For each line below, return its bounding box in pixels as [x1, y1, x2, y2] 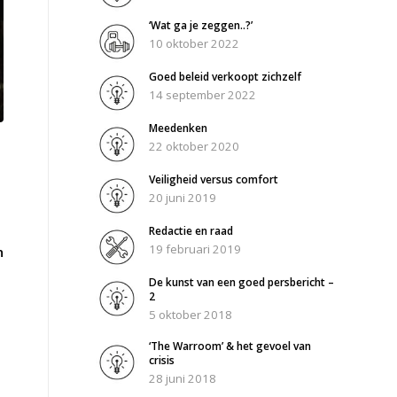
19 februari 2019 [149, 241, 242, 258]
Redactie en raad [149, 223, 234, 239]
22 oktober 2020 [149, 138, 240, 155]
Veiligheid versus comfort [149, 172, 279, 188]
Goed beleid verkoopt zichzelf [149, 69, 302, 85]
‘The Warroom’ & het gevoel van [149, 339, 312, 354]
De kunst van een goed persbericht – [149, 275, 335, 291]
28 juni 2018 [149, 370, 217, 387]
